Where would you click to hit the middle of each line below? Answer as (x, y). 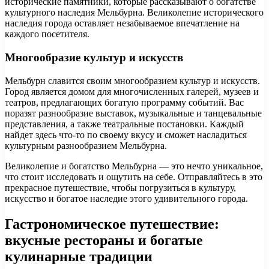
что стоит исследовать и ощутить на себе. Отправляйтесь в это (134, 177)
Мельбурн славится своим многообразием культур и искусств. (132, 80)
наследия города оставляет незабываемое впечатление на (122, 23)
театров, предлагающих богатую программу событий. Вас (124, 102)
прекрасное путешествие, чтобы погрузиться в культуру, (120, 187)
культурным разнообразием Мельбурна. (86, 145)
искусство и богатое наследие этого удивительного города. (126, 198)
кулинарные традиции (79, 256)
